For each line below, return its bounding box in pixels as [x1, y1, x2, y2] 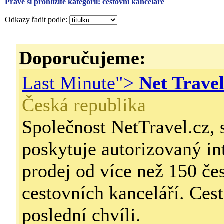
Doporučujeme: [19, 47, 146, 68]
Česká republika [22, 94, 146, 115]
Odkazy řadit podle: [5, 15, 69, 24]
